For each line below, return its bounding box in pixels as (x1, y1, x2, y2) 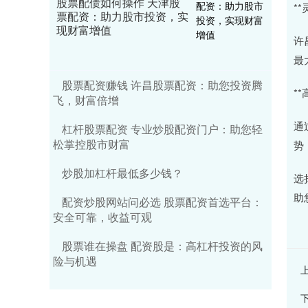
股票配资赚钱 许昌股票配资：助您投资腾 (62, 77, 263, 93)
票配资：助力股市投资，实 (56, 8, 188, 25)
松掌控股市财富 (53, 136, 130, 153)
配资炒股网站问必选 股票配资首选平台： (62, 194, 263, 210)
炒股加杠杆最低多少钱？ (62, 165, 183, 181)
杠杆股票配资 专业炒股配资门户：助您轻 (62, 121, 263, 137)
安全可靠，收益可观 (53, 209, 152, 225)
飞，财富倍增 (53, 92, 119, 109)
